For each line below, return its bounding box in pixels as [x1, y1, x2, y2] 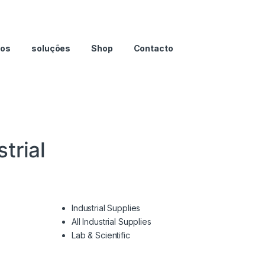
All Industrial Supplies [72, 216, 151, 227]
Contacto [133, 43, 173, 53]
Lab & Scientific [72, 230, 130, 241]
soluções [31, 43, 71, 53]
